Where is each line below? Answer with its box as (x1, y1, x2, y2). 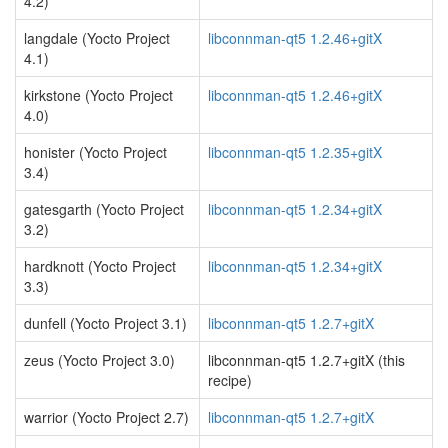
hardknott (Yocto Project (24, 256, 176, 276)
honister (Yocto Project (24, 142, 167, 162)
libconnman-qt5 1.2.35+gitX (208, 142, 382, 162)
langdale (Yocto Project (24, 28, 170, 48)
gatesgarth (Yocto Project (24, 199, 184, 219)
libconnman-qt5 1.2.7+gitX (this (208, 350, 405, 370)
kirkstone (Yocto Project (24, 85, 173, 105)
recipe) (208, 370, 252, 390)
